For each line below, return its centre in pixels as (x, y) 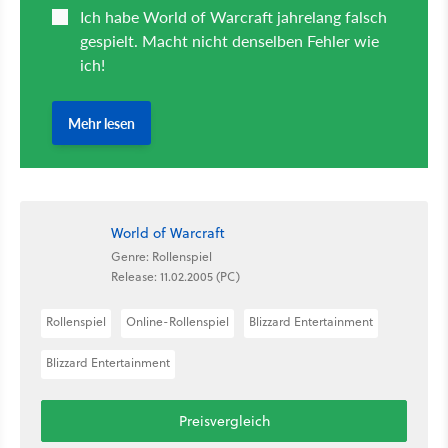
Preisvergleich (224, 420)
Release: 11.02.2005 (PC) (175, 277)
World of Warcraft (168, 232)
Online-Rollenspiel (177, 321)
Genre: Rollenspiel (161, 257)
